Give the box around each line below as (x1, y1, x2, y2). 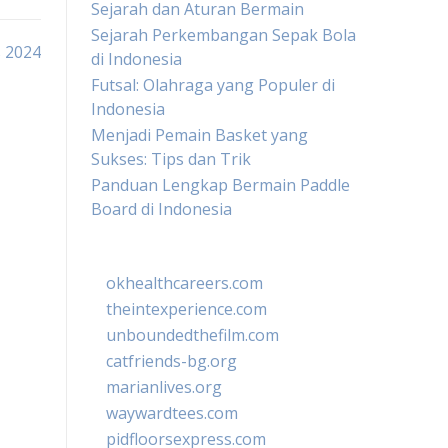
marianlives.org (106, 376, 222, 398)
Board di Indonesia (91, 198, 232, 220)
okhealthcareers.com (106, 272, 263, 294)
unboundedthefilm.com (106, 324, 279, 346)
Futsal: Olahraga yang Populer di (91, 74, 335, 96)
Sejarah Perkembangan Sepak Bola (91, 24, 356, 46)
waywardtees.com (106, 402, 238, 424)
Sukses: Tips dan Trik (91, 148, 251, 170)
